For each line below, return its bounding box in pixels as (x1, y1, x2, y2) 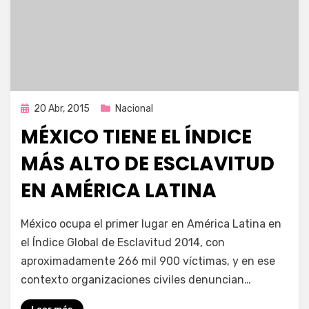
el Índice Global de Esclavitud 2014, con (21, 235, 225, 249)
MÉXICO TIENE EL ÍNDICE (21, 123, 252, 150)
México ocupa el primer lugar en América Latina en (21, 217, 281, 230)
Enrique (50, 212, 83, 224)
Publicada (20, 101, 63, 114)
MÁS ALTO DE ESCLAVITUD (21, 150, 275, 177)
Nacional (115, 102, 153, 114)
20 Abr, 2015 (34, 102, 90, 114)
